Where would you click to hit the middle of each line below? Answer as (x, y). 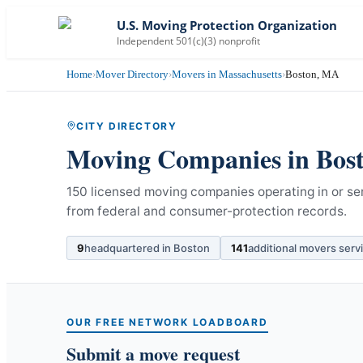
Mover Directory (132, 74)
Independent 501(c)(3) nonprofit (188, 41)
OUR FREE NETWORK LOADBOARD (167, 322)
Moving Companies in (191, 158)
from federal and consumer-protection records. (207, 211)
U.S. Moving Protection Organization (227, 25)
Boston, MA (312, 74)
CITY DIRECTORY (127, 126)
